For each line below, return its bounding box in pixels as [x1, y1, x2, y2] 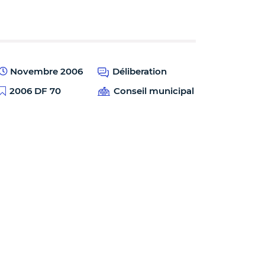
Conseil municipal [113, 85, 194, 96]
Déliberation [112, 66, 167, 77]
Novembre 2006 [8, 66, 83, 77]
